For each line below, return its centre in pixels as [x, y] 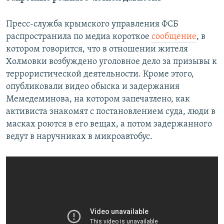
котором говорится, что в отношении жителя [97, 49]
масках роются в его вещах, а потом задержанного [109, 124]
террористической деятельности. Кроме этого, [100, 74]
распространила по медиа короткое [79, 37]
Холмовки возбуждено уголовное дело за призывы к [111, 62]
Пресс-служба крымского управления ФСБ [92, 24]
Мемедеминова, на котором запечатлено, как [98, 99]
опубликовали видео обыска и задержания [93, 87]
